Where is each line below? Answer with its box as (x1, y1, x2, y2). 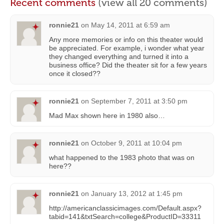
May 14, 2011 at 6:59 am (91, 20, 170, 29)
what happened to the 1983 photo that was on (49, 153, 194, 161)
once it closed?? (49, 69, 100, 77)
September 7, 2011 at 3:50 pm (91, 96, 187, 105)
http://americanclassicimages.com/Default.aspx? (49, 203, 201, 212)
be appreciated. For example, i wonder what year (49, 43, 204, 52)
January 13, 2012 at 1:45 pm (91, 189, 182, 197)
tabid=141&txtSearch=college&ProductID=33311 (49, 212, 201, 220)
